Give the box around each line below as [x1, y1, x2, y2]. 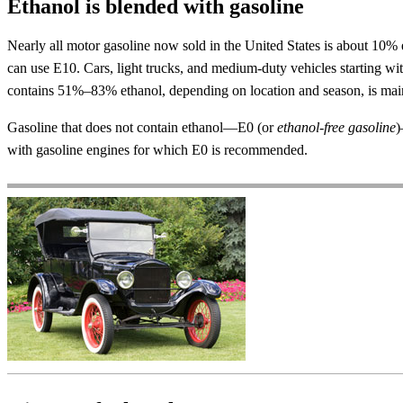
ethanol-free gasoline [277, 120, 396, 136]
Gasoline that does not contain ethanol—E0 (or [7, 120, 277, 136]
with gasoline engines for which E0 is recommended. [7, 142, 308, 158]
